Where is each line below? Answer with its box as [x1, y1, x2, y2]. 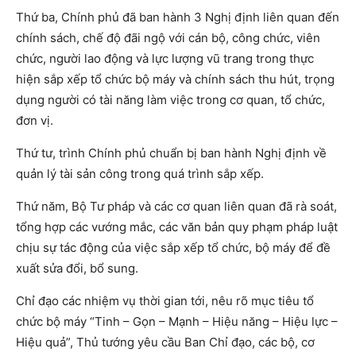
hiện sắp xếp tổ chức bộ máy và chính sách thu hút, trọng [16, 72, 335, 87]
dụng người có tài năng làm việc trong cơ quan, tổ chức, [16, 92, 325, 108]
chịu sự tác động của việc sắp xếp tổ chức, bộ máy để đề [16, 240, 331, 256]
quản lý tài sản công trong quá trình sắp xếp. [16, 166, 264, 182]
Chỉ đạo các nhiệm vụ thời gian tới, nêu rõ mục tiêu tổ [16, 293, 314, 309]
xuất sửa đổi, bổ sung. [16, 261, 138, 277]
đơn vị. [16, 113, 53, 129]
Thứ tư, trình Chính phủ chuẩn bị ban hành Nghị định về [16, 145, 327, 161]
